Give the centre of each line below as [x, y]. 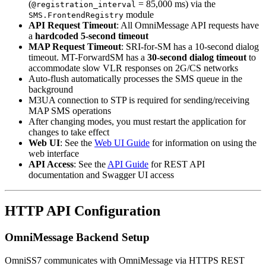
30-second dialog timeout [197, 58]
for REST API [177, 164]
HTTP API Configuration [83, 211]
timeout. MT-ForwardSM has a [88, 58]
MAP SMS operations [70, 111]
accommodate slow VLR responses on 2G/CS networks [133, 68]
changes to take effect [69, 132]
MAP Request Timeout [75, 47]
